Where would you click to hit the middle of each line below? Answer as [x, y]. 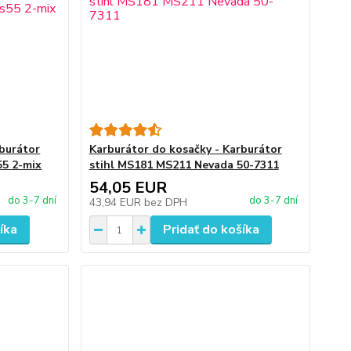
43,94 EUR [116, 203]
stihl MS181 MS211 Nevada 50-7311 [184, 165]
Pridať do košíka [211, 230]
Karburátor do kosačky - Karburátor [185, 149]
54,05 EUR [128, 188]
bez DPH [165, 203]
